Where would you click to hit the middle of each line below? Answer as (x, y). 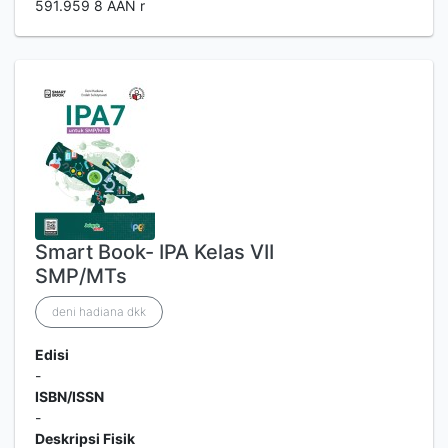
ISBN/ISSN (69, 396)
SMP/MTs (81, 276)
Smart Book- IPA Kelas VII (154, 252)
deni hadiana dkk (99, 311)
